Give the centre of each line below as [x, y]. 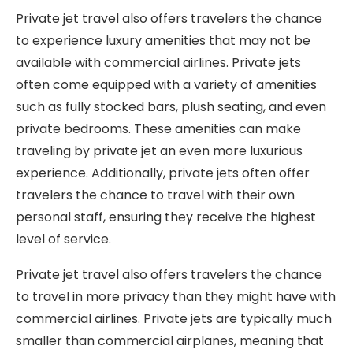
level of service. [63, 239]
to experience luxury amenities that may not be [163, 41]
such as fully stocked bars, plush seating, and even [171, 107]
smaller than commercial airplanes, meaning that [170, 341]
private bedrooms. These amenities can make [158, 129]
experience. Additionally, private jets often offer [163, 173]
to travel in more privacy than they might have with [176, 297]
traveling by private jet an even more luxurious [159, 151]
